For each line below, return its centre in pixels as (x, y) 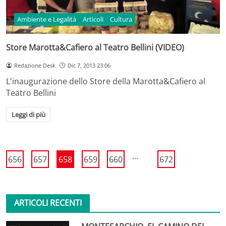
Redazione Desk (35, 65)
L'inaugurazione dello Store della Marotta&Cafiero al (106, 81)
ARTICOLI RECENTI (48, 203)
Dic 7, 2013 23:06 (89, 65)
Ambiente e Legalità (47, 19)
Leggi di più (28, 115)
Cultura (121, 19)
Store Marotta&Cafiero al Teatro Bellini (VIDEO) (95, 47)
